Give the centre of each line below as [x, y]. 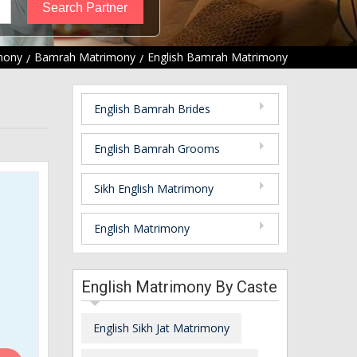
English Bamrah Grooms [157, 148]
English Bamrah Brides [152, 108]
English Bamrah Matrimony [218, 57]
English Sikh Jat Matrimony [161, 328]
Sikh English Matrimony [154, 188]
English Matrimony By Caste [179, 286]
